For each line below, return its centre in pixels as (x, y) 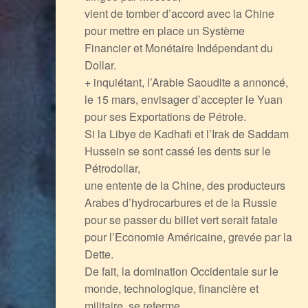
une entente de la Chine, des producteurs (185, 185)
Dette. (99, 254)
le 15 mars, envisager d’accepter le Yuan (183, 99)
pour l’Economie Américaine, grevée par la (188, 236)
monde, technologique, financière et (171, 288)
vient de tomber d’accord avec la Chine (179, 13)
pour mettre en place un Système (164, 30)
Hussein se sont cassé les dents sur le (177, 151)
